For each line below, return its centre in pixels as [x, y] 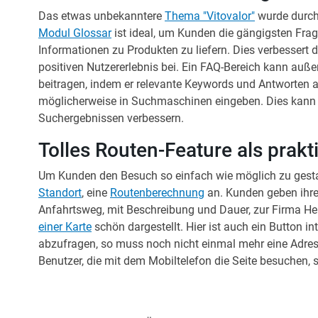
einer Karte [65, 226]
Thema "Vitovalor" [210, 16]
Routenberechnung [157, 192]
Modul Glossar [75, 33]
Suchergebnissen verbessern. [111, 118]
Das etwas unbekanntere [102, 16]
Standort [60, 192]
